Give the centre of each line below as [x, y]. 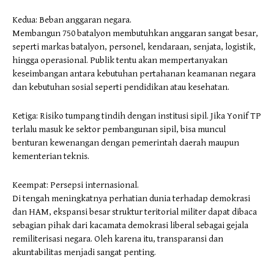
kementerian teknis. [51, 156]
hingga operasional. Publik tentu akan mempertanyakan [120, 60]
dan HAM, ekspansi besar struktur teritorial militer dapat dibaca [135, 212]
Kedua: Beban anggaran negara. [72, 20]
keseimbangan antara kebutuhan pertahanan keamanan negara [134, 73]
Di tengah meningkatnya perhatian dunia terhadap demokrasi [131, 198]
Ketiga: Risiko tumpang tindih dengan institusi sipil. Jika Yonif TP [137, 116]
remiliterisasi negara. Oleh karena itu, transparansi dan [118, 239]
